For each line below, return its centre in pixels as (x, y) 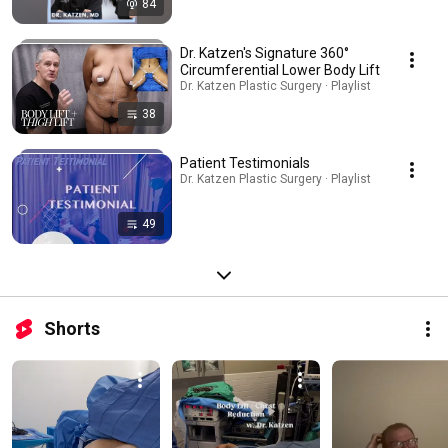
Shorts (72, 329)
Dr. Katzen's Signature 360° (264, 53)
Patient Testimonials (245, 163)
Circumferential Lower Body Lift (280, 70)
